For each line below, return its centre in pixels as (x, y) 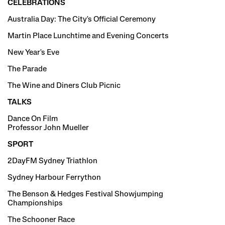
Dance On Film (33, 119)
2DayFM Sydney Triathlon (52, 161)
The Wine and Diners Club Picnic (64, 86)
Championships (35, 203)
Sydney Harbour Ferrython (54, 178)
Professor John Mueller (48, 128)
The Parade (27, 69)
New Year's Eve (33, 52)
